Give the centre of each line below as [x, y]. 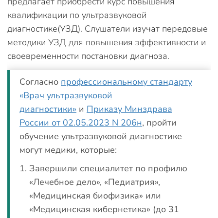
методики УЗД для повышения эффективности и [107, 42]
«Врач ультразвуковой [66, 95]
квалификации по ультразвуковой [77, 15]
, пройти [159, 122]
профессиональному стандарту [127, 82]
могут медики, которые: [68, 150]
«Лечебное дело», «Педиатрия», [95, 182]
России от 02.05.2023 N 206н [81, 122]
